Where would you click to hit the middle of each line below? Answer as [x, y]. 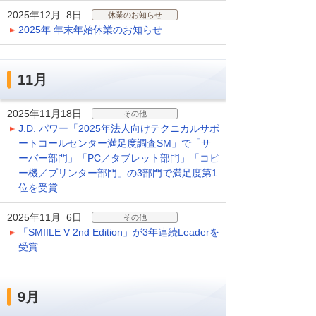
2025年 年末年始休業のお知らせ [90, 30]
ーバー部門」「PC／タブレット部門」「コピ [119, 158]
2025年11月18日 [44, 114]
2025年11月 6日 [45, 217]
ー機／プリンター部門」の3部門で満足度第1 [118, 173]
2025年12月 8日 [45, 15]
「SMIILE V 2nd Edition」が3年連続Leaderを [119, 232]
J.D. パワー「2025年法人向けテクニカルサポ [119, 128]
